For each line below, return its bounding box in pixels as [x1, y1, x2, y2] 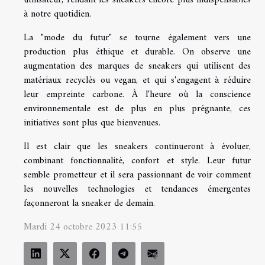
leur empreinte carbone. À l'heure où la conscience [24, 86, 251, 104]
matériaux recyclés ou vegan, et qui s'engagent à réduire [24, 72, 251, 89]
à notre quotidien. [24, 6, 91, 23]
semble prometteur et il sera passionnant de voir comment [24, 167, 251, 184]
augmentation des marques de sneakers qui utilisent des [24, 58, 251, 75]
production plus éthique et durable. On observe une [24, 44, 251, 61]
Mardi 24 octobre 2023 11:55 [24, 219, 143, 236]
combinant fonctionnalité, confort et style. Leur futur [24, 153, 251, 170]
